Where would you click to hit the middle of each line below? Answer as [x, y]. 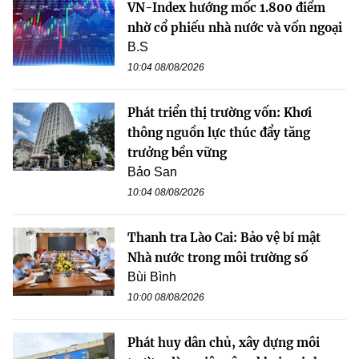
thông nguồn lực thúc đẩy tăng [219, 133]
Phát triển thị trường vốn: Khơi [220, 113]
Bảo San [152, 172]
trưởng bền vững [177, 153]
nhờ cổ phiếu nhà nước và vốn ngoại [235, 28]
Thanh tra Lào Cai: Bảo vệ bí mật [224, 238]
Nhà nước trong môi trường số [218, 258]
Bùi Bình [152, 277]
